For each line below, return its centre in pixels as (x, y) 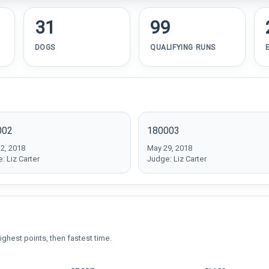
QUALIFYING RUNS (183, 47)
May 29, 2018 (170, 148)
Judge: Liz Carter (177, 159)
